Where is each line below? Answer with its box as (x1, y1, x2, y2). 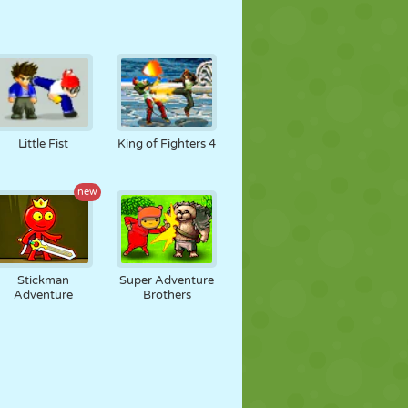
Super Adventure (119, 273, 215, 288)
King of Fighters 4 (117, 137, 217, 151)
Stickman (16, 273, 69, 288)
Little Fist (17, 137, 68, 151)
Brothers (142, 288, 191, 302)
